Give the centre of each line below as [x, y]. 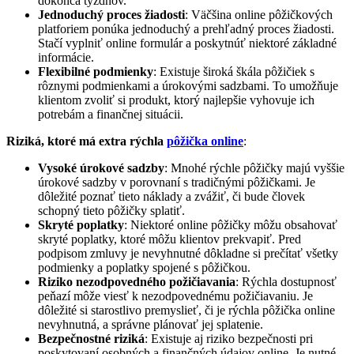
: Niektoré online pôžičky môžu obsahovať [231, 224]
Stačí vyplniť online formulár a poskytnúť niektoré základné [187, 43]
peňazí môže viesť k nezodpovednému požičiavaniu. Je [175, 296]
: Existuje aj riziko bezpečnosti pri [229, 338]
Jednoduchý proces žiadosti [111, 14]
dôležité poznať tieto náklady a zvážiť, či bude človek [171, 196]
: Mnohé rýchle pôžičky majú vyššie [254, 168]
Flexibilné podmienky [96, 71]
